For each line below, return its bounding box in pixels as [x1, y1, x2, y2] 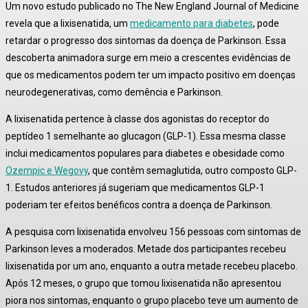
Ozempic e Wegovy [5, 165, 88, 177]
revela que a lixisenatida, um [5, 18, 130, 30]
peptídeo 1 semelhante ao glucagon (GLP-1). [5, 131, 198, 142]
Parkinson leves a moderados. [5, 243, 135, 255]
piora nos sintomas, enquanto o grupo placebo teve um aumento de [5, 295, 298, 307]
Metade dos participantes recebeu [135, 243, 286, 255]
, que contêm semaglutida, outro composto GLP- [88, 165, 297, 177]
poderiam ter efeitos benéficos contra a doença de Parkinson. [5, 199, 272, 211]
